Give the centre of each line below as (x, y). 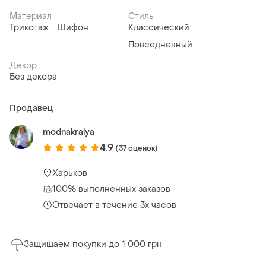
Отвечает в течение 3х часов (114, 205)
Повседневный (160, 45)
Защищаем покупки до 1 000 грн (93, 245)
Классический (159, 28)
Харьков (70, 173)
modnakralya (69, 132)
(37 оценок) (137, 148)
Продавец (31, 109)
